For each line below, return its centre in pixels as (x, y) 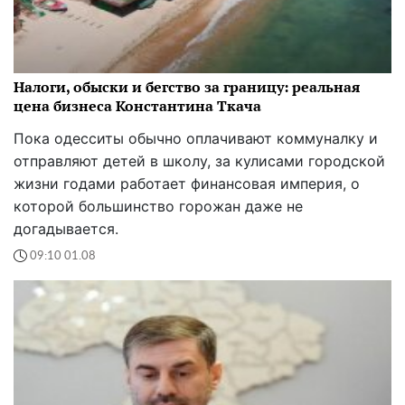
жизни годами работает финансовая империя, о (187, 184)
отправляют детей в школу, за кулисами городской (199, 161)
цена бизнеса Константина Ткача (137, 106)
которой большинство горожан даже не (158, 207)
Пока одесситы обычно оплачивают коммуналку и (196, 139)
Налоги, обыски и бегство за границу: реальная (187, 87)
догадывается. (66, 229)
